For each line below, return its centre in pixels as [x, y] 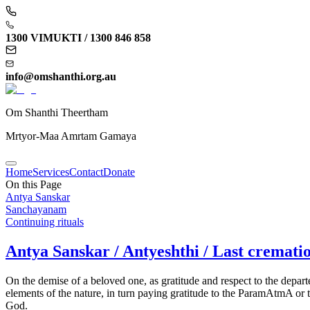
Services [51, 172]
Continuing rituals [45, 222]
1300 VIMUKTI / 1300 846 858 [78, 38]
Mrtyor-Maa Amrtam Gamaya [71, 136]
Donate [119, 172]
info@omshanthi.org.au [61, 76]
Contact [86, 172]
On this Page [34, 184]
